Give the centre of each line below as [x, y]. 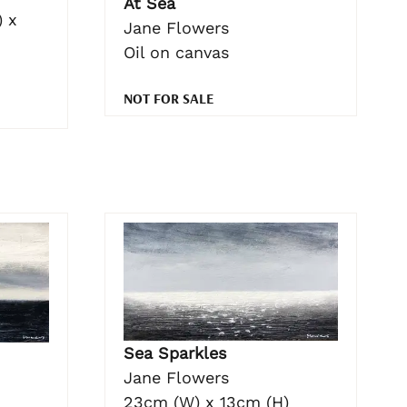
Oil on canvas [176, 53]
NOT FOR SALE [168, 99]
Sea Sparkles [174, 353]
